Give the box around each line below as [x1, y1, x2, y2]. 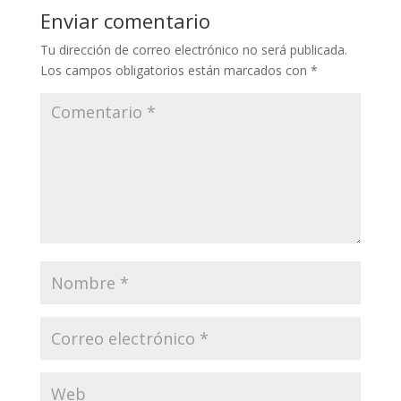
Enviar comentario [39, 7, 210, 34]
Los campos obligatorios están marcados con [39, 62, 311, 79]
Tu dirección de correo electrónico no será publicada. [39, 41, 347, 58]
